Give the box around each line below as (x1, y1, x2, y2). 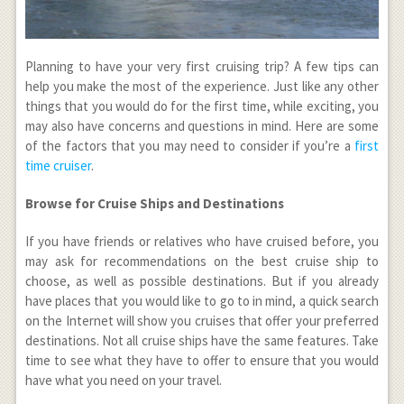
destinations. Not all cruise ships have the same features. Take (24, 331, 380, 349)
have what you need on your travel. (24, 371, 222, 389)
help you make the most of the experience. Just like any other (24, 77, 380, 95)
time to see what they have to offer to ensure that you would (24, 351, 380, 369)
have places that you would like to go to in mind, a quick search (24, 291, 380, 309)
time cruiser (24, 156, 91, 174)
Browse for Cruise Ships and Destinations (24, 194, 284, 212)
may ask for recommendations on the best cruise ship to (24, 252, 380, 270)
